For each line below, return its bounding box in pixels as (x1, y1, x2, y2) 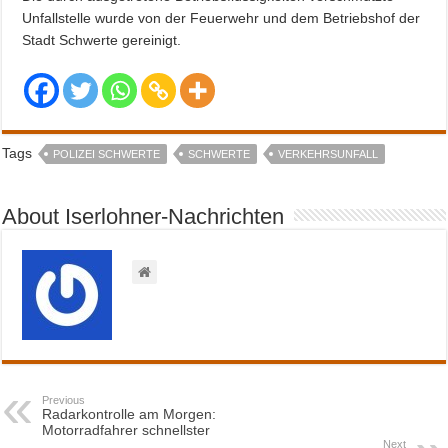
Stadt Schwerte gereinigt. (22, 31, 182, 48)
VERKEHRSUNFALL (278, 147, 379, 160)
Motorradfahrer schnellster (42, 421, 211, 438)
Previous (42, 393, 86, 406)
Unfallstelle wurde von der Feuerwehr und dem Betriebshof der (22, 9, 421, 26)
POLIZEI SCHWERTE (53, 147, 161, 160)
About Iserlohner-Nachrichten (2, 203, 285, 229)
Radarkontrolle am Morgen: (42, 405, 217, 422)
